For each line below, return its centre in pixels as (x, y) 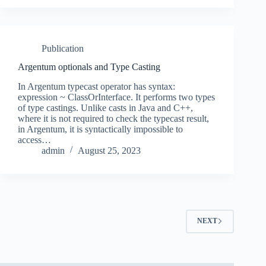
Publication (63, 49)
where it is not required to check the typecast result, (113, 118)
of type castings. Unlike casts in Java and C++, (105, 107)
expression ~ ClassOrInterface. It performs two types (116, 97)
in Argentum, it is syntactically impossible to (100, 129)
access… (34, 140)
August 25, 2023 (109, 150)
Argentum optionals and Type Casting (89, 67)
